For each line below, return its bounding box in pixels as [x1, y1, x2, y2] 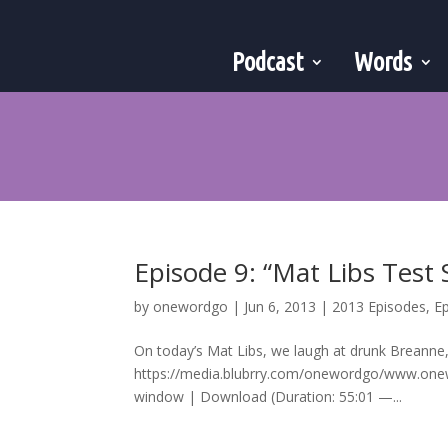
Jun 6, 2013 [244, 296, 317, 316]
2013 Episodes [332, 296, 427, 316]
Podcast [232, 48, 304, 76]
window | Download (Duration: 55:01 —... [134, 386, 403, 406]
